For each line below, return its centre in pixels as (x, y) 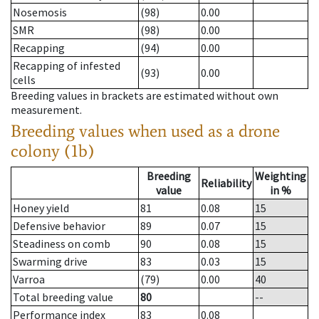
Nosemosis (40, 12)
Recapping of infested (67, 66)
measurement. (46, 110)
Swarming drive (50, 262)
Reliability (226, 183)
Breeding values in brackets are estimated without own (145, 96)
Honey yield (41, 208)
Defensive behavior (59, 226)
